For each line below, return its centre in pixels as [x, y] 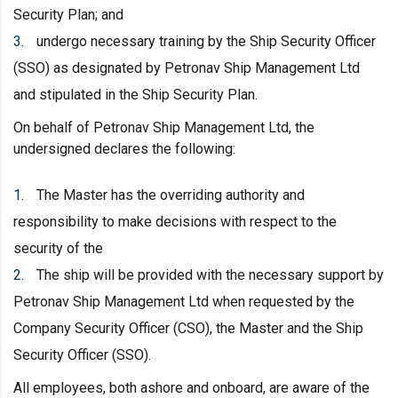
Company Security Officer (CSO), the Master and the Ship [188, 328]
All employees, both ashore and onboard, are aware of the [191, 387]
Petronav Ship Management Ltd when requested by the [184, 301]
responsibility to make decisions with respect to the [175, 221]
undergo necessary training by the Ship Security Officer [206, 41]
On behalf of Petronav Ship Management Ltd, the [164, 127]
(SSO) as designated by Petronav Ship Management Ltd [187, 68]
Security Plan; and [68, 14]
